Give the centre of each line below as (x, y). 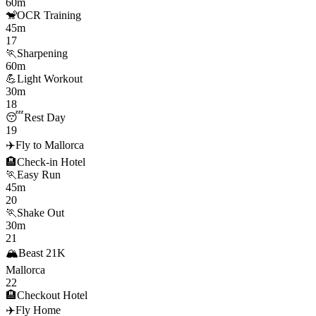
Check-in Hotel (51, 162)
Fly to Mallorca (50, 145)
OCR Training (49, 15)
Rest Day (45, 117)
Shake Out (41, 212)
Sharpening (42, 53)
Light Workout (50, 78)
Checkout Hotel (52, 295)
